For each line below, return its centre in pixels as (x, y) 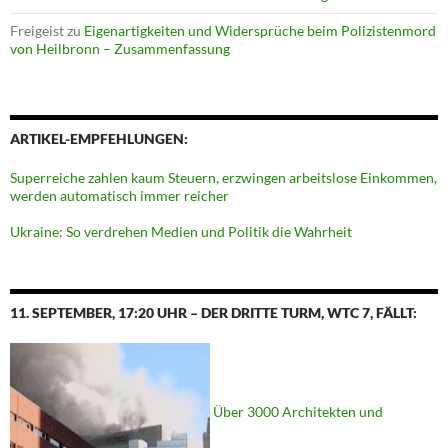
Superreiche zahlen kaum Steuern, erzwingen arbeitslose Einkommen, (223, 178)
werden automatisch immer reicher (119, 196)
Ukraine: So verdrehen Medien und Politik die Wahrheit (181, 232)
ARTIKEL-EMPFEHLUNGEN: (99, 139)
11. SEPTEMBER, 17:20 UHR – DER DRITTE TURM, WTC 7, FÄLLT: (213, 313)
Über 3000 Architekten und (298, 412)
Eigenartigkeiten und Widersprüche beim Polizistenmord (260, 31)
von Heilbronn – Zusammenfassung (120, 49)
